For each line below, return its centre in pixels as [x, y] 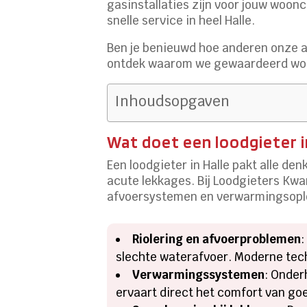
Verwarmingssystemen [199, 274]
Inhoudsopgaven [172, 101]
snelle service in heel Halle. [181, 20]
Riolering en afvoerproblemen [217, 239]
